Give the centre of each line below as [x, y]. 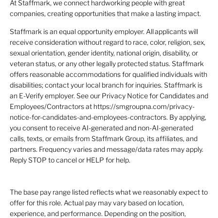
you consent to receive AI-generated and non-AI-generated [101, 127]
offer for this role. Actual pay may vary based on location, [97, 202]
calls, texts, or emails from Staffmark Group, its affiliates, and [104, 138]
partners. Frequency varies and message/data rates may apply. [107, 149]
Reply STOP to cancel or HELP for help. [70, 160]
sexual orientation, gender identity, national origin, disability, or [104, 53]
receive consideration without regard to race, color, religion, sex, [108, 42]
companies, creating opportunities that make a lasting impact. [105, 14]
